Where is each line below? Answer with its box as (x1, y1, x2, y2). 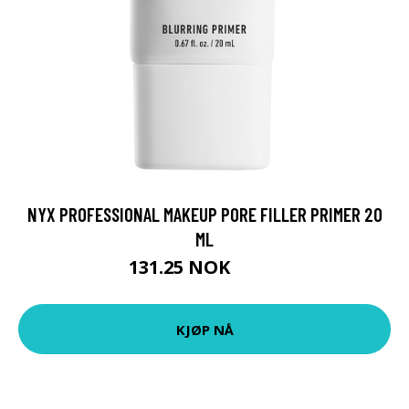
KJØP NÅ (175, 320, 234, 339)
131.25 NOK (129, 255, 235, 279)
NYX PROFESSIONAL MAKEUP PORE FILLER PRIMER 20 (26, 203, 383, 225)
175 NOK (235, 262, 280, 278)
